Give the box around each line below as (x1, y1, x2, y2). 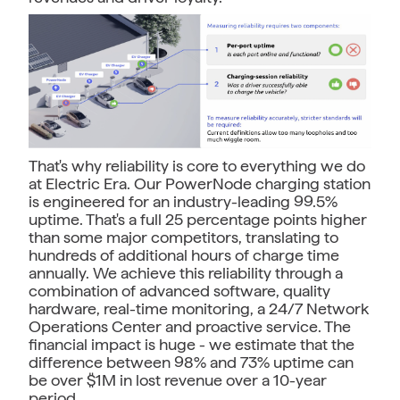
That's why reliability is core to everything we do (29, 156, 365, 176)
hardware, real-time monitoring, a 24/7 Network (29, 299, 369, 319)
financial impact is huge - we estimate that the (29, 335, 354, 354)
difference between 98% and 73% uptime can (29, 353, 354, 372)
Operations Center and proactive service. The (29, 317, 351, 337)
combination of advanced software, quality (29, 281, 330, 301)
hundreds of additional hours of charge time (29, 246, 339, 265)
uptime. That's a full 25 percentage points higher (29, 210, 367, 229)
